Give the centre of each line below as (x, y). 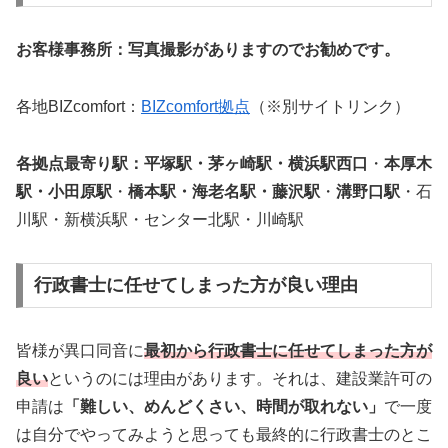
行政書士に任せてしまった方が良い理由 (195, 285)
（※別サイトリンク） (330, 106)
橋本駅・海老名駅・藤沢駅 (224, 191)
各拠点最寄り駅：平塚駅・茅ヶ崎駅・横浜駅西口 (192, 163)
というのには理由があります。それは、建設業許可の (240, 379)
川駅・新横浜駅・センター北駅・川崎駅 (160, 219)
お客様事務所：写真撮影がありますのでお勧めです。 (208, 50)
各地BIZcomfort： (78, 106)
